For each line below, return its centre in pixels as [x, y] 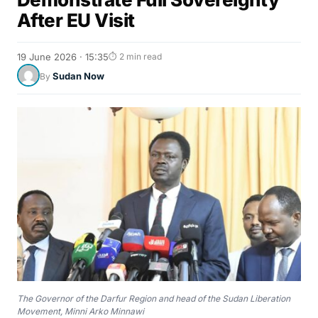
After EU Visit [76, 20]
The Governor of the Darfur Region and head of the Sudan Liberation [154, 299]
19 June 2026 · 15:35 [63, 57]
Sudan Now [78, 76]
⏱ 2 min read [135, 56]
